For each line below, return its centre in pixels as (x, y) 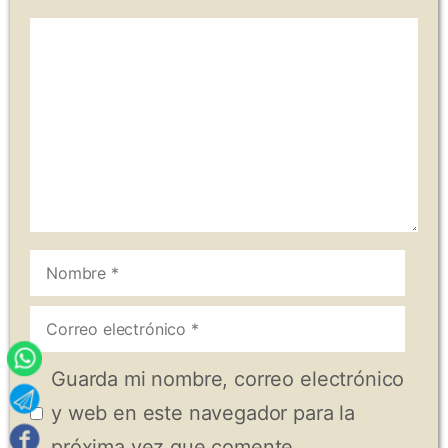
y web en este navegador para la (203, 413)
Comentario (83, 34)
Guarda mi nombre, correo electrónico (228, 379)
